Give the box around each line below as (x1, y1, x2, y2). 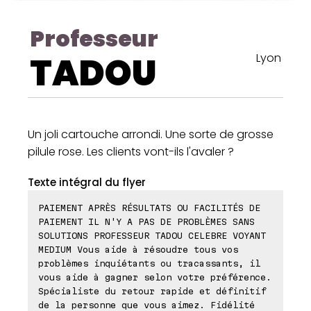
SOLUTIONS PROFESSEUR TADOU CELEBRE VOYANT (38, 230, 266, 240)
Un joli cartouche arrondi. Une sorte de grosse (28, 126, 274, 142)
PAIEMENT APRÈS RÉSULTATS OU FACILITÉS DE (38, 202, 260, 212)
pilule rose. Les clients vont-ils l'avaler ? (28, 143, 234, 160)
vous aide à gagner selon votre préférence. (38, 271, 271, 282)
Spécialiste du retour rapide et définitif (38, 285, 266, 296)
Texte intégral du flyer (28, 174, 146, 190)
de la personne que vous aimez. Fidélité (38, 299, 255, 310)
